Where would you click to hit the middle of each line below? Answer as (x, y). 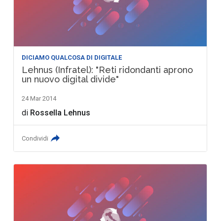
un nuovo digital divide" (71, 79)
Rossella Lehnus (60, 113)
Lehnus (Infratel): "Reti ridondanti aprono (108, 70)
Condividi (35, 139)
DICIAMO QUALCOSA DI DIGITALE (72, 58)
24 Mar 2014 (39, 99)
